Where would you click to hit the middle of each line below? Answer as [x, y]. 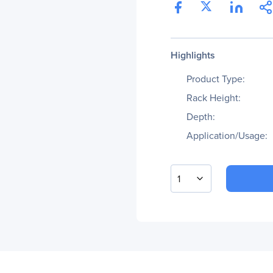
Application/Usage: [227, 136]
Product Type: [216, 79]
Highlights [193, 55]
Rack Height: [214, 98]
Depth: [201, 117]
